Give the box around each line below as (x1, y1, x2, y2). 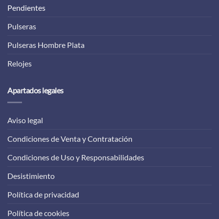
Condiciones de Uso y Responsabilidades (7, 152, 144, 162)
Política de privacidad (7, 189, 79, 199)
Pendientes (7, 2, 45, 12)
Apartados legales (7, 85, 64, 95)
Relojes (7, 58, 32, 68)
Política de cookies (7, 208, 69, 218)
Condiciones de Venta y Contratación (7, 133, 132, 143)
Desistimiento (7, 171, 55, 180)
